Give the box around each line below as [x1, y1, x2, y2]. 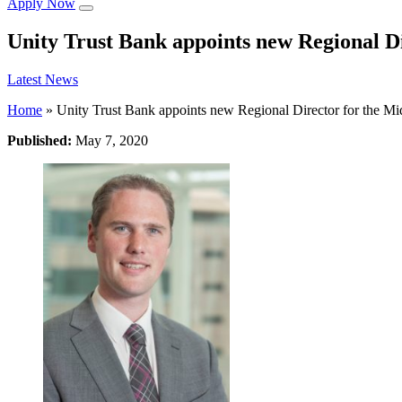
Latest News [7, 72, 78, 88]
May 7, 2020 [75, 133, 148, 149]
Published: [7, 133, 75, 149]
